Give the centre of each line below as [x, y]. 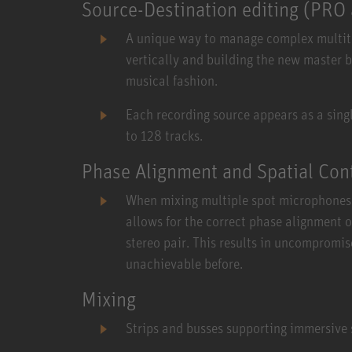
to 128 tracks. [164, 135]
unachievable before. [184, 263]
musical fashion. [171, 80]
